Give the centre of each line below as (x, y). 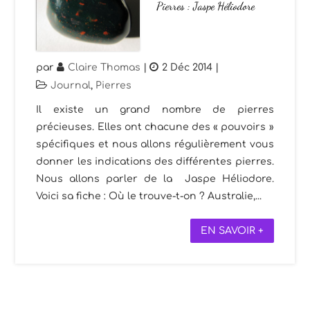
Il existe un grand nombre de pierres (155, 109)
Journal (71, 85)
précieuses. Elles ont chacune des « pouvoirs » (155, 127)
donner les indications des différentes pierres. (155, 161)
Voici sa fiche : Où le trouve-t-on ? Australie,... (149, 196)
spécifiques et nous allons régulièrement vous (155, 144)
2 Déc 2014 (188, 67)
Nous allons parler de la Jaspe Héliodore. (155, 179)
